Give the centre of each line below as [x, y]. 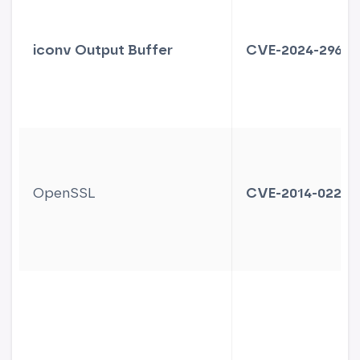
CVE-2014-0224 [298, 193]
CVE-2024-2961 [297, 50]
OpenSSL [65, 193]
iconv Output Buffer [103, 50]
